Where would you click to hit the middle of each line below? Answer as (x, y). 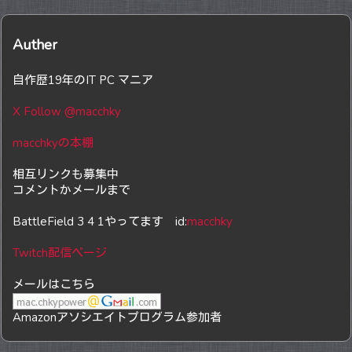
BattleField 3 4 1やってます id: (100, 221)
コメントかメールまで (71, 190)
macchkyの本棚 (53, 143)
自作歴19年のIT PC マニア (83, 80)
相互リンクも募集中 (66, 174)
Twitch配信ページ (60, 253)
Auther (35, 44)
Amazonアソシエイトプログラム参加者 (117, 317)
